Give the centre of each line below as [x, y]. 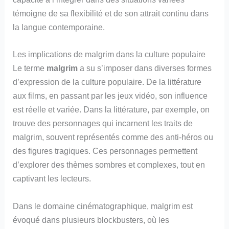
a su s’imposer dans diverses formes [145, 68]
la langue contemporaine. [59, 27]
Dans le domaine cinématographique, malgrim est [103, 206]
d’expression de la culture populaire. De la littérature [107, 82]
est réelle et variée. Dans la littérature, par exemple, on [111, 110]
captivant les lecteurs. [52, 179]
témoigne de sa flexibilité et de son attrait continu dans [111, 14]
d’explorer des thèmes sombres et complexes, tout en [109, 165]
